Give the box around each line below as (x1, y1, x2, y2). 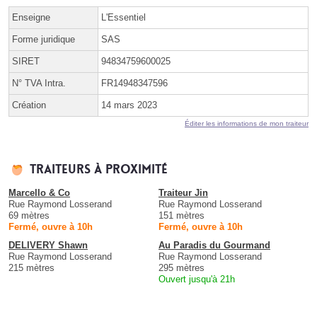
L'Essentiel (101, 11, 146, 23)
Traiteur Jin (158, 187, 208, 198)
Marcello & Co (8, 187, 70, 198)
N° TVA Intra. (12, 77, 66, 88)
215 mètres (8, 262, 54, 273)
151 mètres (158, 209, 204, 221)
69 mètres (8, 209, 50, 221)
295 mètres (158, 262, 204, 273)
